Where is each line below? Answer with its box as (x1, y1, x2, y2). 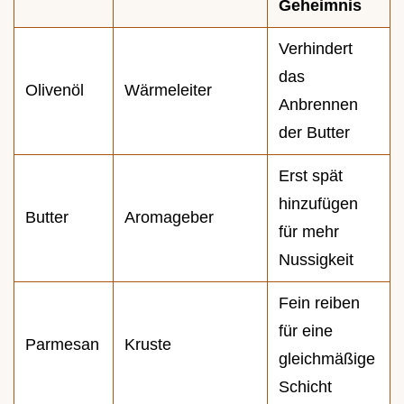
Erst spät (279, 167, 343, 186)
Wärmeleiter (124, 81, 212, 100)
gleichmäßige (279, 350, 375, 369)
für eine (279, 322, 333, 341)
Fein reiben (279, 294, 360, 313)
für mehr (279, 223, 339, 242)
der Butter (279, 124, 350, 142)
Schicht (279, 378, 332, 397)
